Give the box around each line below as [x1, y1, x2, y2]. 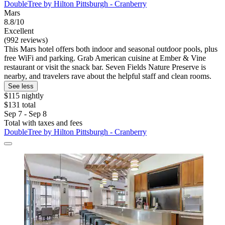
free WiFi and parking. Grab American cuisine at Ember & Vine [4, 54, 206, 63]
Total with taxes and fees [4, 119, 82, 128]
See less [8, 82, 34, 90]
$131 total [4, 100, 36, 109]
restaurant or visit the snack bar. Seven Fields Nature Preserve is [4, 63, 206, 72]
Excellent [4, 27, 34, 36]
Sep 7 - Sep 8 [4, 109, 47, 119]
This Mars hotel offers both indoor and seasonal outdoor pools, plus [4, 45, 217, 54]
